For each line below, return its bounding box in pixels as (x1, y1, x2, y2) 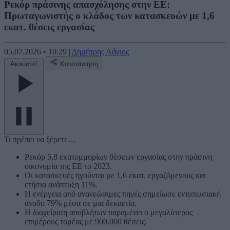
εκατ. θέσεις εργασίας (4, 21, 94, 32)
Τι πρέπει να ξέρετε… (4, 135, 76, 144)
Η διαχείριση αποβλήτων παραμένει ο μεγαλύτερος (25, 208, 193, 217)
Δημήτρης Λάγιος (72, 47, 129, 56)
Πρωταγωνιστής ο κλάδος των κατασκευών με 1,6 (4, 10, 215, 21)
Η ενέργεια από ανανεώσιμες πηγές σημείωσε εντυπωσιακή (25, 189, 221, 199)
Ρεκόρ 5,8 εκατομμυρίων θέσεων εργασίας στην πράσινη (25, 152, 212, 162)
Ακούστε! (10, 60, 37, 68)
